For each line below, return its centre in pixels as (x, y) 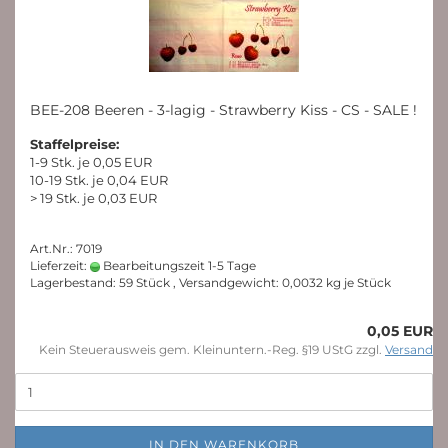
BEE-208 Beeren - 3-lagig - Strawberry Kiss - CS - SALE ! (223, 110)
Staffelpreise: (74, 144)
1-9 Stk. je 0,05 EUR (91, 162)
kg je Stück (357, 282)
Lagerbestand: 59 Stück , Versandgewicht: (156, 282)
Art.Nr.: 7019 (66, 248)
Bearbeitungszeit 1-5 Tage (178, 265)
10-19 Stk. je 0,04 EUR (99, 180)
